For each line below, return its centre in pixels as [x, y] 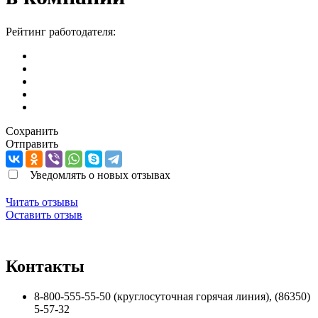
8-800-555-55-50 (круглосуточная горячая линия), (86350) [172, 296]
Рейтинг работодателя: [61, 31]
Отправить [32, 143]
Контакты [45, 266]
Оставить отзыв [44, 214]
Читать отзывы [42, 202]
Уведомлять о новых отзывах [100, 175]
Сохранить [32, 131]
